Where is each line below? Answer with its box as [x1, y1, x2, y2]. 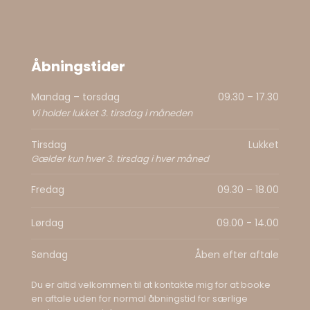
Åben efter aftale [194, 248, 279, 262]
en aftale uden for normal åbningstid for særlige [31, 291, 248, 305]
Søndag [31, 248, 69, 262]
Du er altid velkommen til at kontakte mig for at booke [31, 277, 271, 291]
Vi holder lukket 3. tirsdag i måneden [31, 106, 193, 120]
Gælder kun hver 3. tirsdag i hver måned [31, 152, 210, 165]
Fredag [31, 183, 65, 197]
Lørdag [31, 215, 64, 230]
